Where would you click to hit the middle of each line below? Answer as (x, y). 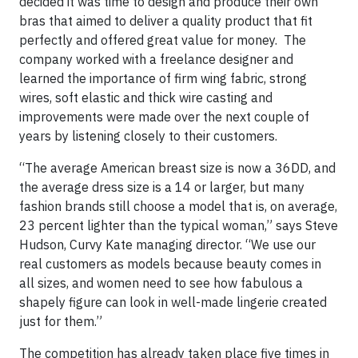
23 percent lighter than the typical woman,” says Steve (179, 225)
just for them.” (61, 321)
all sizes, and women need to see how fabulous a (161, 283)
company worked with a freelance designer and (156, 59)
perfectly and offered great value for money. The (163, 40)
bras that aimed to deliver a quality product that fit (166, 21)
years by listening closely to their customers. (148, 136)
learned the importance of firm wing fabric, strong (163, 78)
